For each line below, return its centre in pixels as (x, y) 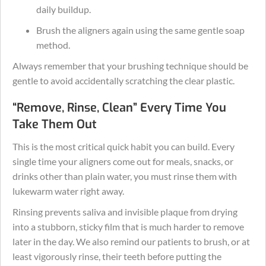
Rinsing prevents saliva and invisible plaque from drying (125, 212)
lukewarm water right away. (68, 191)
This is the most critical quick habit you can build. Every (123, 146)
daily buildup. (64, 9)
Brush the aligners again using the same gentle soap (140, 30)
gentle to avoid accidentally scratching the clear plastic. (123, 80)
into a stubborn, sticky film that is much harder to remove (128, 227)
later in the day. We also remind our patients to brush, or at (131, 241)
